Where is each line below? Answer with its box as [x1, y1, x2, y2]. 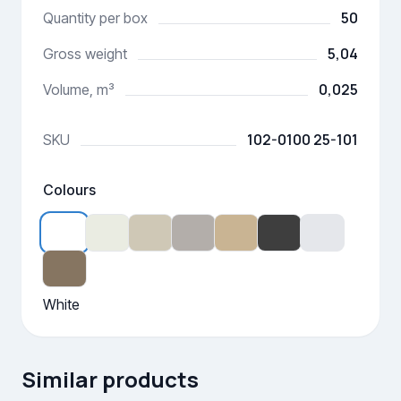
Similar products [21, 364, 199, 394]
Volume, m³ [43, 81, 115, 98]
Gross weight [43, 45, 127, 63]
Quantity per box [43, 9, 148, 27]
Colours [43, 181, 96, 199]
